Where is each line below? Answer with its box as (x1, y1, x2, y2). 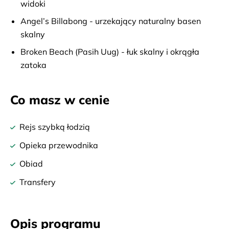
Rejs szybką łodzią (19, 122, 90, 132)
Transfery (19, 177, 56, 187)
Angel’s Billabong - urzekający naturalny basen (20, 16, 201, 26)
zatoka (20, 60, 47, 70)
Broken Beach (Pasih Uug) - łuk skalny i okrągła (20, 47, 199, 57)
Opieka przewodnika (19, 140, 98, 150)
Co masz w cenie (10, 92, 109, 107)
